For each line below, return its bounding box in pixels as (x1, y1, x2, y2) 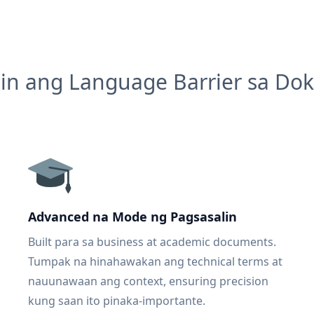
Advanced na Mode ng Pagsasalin (28, 208, 237, 225)
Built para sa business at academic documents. (28, 234, 276, 250)
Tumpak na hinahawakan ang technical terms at (28, 254, 282, 269)
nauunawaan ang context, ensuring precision (28, 273, 268, 289)
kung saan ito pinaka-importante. (28, 293, 205, 308)
